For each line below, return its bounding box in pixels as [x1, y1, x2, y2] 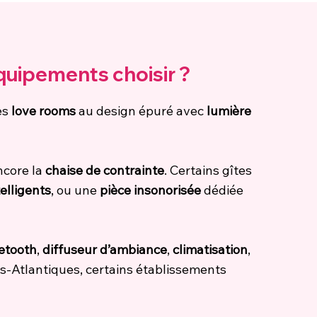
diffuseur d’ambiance [42, 241, 167, 258]
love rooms [11, 102, 76, 119]
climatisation [173, 241, 248, 258]
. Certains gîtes [164, 161, 252, 178]
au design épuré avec [76, 102, 207, 119]
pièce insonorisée [100, 181, 201, 198]
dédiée [201, 181, 243, 198]
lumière [207, 102, 251, 119]
